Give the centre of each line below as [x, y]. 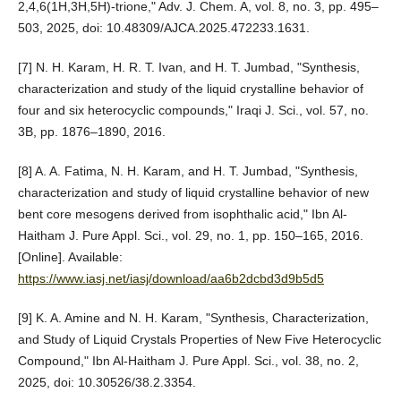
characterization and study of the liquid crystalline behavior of [190, 88]
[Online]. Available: [70, 256]
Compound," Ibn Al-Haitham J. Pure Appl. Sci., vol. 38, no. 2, [188, 360]
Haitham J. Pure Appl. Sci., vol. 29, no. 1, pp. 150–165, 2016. [190, 235]
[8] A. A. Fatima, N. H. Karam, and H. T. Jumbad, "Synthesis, [188, 171]
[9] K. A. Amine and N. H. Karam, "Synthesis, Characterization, [193, 317]
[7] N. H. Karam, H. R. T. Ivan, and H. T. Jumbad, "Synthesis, [188, 67]
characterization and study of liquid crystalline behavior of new [193, 192]
